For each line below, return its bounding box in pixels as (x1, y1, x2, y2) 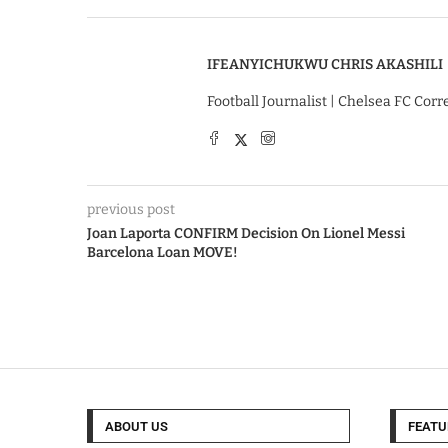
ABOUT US (105, 419, 168, 434)
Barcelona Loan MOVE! (87, 244, 238, 261)
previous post (87, 201, 175, 218)
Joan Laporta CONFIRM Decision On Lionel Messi (87, 225, 405, 242)
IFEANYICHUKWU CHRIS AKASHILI (207, 56, 443, 73)
